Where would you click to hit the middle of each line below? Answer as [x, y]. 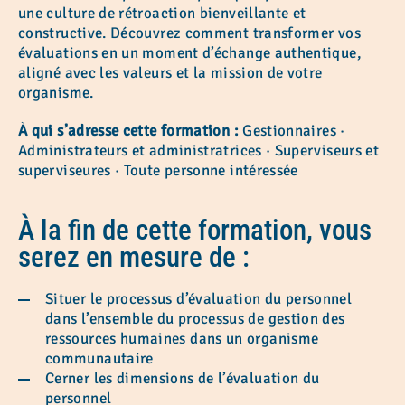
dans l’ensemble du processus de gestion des [195, 318]
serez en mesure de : [134, 257]
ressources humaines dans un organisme [182, 338]
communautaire [102, 358]
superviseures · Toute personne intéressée [160, 170]
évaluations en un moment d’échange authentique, [190, 52]
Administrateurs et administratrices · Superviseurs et [199, 150]
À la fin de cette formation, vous [195, 230]
